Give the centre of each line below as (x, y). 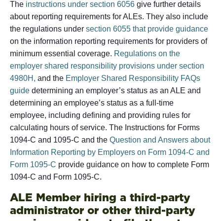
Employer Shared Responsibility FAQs (133, 78)
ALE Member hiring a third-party (100, 197)
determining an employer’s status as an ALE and (115, 90)
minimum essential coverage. (62, 53)
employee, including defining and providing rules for (100, 115)
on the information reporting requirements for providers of (109, 41)
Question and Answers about (160, 140)
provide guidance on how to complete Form (133, 164)
